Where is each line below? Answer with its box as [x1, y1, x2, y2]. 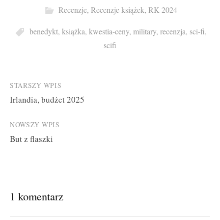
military [133, 26, 156, 37]
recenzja [160, 26, 186, 37]
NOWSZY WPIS [10, 120, 60, 130]
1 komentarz [10, 189, 63, 204]
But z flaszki [10, 133, 53, 145]
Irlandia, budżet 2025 [10, 94, 84, 106]
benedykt [29, 26, 58, 37]
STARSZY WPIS [10, 81, 62, 90]
